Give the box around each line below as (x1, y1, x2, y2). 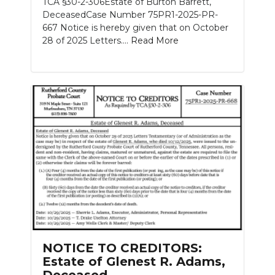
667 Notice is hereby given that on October (42, 22, 228, 34)
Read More (131, 35, 179, 47)
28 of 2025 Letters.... (42, 35, 131, 47)
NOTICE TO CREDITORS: (42, 240, 202, 255)
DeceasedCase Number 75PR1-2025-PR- (42, 9, 218, 21)
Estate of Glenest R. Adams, (42, 254, 225, 269)
